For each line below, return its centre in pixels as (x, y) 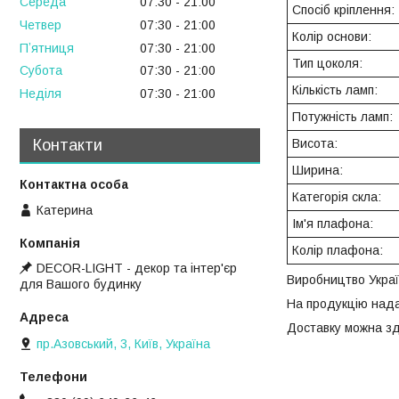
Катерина (65, 211)
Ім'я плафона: (333, 224)
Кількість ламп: (335, 90)
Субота (41, 71)
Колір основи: (332, 37)
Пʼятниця (47, 48)
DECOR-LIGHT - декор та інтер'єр (137, 269)
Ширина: (318, 171)
